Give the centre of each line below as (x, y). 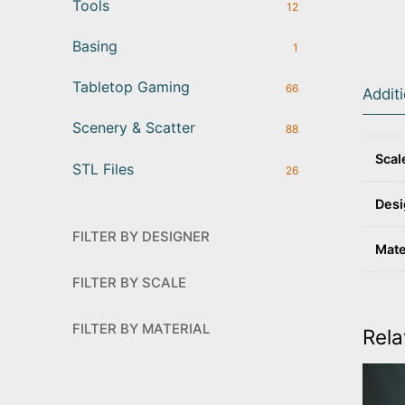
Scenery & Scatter (134, 128)
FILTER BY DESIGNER (141, 236)
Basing (95, 46)
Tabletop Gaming (131, 87)
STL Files (103, 169)
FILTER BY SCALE (129, 282)
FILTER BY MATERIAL (141, 328)
